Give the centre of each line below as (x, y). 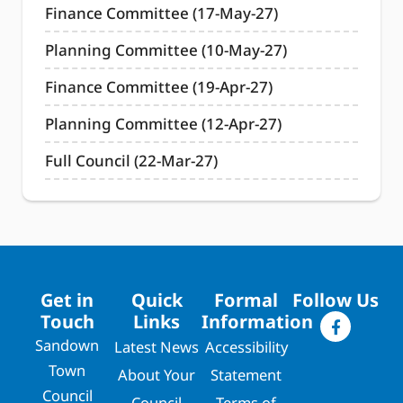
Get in (67, 300)
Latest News (157, 347)
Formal (246, 300)
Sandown (67, 345)
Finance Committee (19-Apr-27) (158, 87)
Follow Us (336, 300)
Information (257, 322)
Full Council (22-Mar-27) (131, 161)
